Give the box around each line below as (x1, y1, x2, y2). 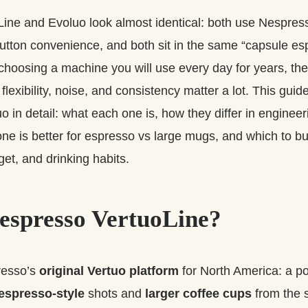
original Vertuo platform (39, 263, 179, 278)
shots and (85, 286, 145, 300)
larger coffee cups (145, 286, 252, 300)
